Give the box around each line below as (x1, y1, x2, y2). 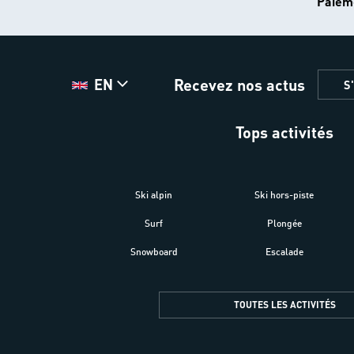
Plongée (266, 217, 302, 229)
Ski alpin (135, 188, 173, 201)
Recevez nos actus (173, 73, 305, 95)
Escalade (265, 245, 303, 258)
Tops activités (235, 121, 333, 142)
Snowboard (130, 245, 178, 258)
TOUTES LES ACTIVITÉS (233, 298, 336, 311)
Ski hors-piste (254, 188, 314, 201)
